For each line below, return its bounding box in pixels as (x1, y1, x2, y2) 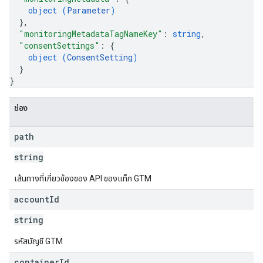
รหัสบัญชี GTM (14, 237, 63, 246)
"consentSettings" (19, 40, 100, 51)
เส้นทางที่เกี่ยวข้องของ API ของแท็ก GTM (14, 174, 151, 183)
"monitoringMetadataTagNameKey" (19, 28, 163, 39)
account (14, 194, 49, 205)
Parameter (67, 5, 110, 16)
